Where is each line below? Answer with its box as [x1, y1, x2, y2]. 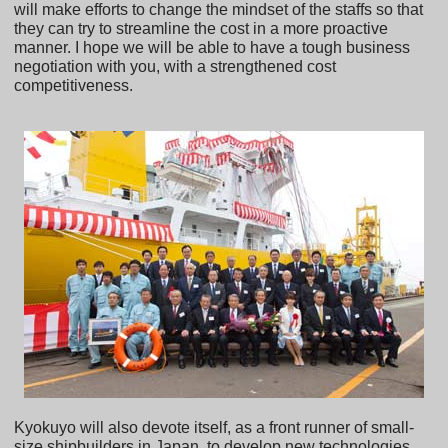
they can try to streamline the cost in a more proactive [14, 20, 389, 38]
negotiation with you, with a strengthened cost [14, 58, 337, 76]
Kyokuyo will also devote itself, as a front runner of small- [14, 419, 415, 437]
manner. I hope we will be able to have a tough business [14, 39, 411, 57]
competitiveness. [14, 77, 134, 95]
